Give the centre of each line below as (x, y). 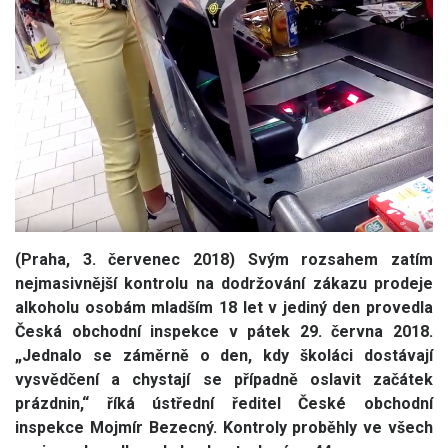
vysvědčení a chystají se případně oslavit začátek (224, 379)
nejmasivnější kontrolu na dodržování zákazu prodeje (224, 283)
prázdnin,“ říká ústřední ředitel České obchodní (224, 403)
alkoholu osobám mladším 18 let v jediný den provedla (224, 307)
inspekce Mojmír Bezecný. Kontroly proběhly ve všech (224, 427)
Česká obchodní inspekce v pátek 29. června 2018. (224, 331)
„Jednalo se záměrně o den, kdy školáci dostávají (224, 355)
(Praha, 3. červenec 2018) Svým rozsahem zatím (224, 259)
